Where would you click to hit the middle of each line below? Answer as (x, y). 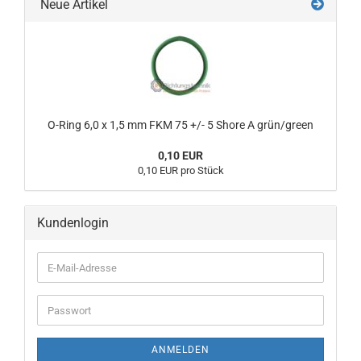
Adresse (66, 295)
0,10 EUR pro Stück (180, 170)
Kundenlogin (73, 223)
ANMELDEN (180, 350)
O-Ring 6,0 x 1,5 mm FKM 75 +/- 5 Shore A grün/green (180, 125)
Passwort (68, 309)
